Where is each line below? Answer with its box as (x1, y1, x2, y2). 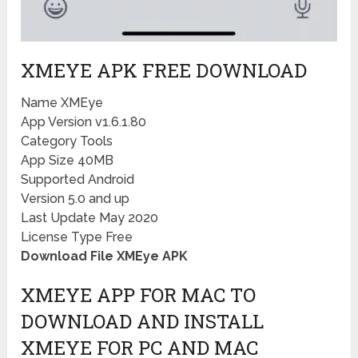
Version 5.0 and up (21, 191, 130, 207)
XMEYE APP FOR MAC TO (21, 282, 257, 308)
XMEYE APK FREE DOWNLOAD (21, 58, 308, 84)
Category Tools (21, 133, 113, 149)
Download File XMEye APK (21, 249, 189, 265)
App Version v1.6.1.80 (21, 114, 147, 130)
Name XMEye (21, 95, 104, 111)
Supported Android (21, 172, 135, 188)
